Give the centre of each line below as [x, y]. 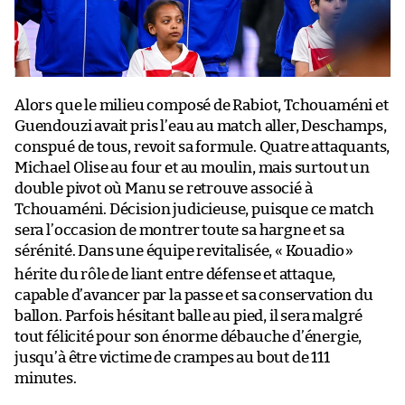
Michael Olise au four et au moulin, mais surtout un [192, 167]
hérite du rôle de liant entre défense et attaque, [175, 274]
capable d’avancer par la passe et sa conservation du [194, 295]
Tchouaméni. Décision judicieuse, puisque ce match [195, 209]
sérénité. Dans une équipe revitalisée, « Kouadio [179, 250]
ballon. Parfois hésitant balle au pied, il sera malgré [189, 316]
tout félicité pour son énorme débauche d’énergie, [188, 336]
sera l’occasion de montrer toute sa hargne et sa [179, 230]
